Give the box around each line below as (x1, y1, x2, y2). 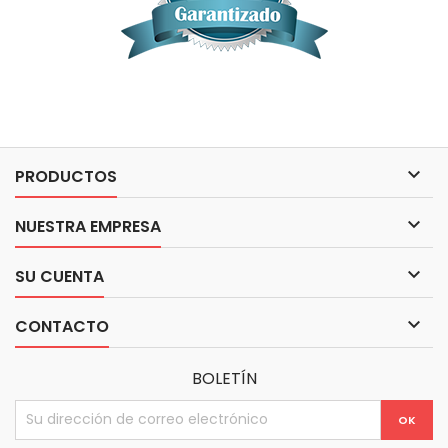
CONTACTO (15, 314, 109, 338)
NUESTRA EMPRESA (15, 214, 161, 238)
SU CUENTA (15, 264, 104, 288)
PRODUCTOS (15, 164, 117, 188)
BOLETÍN (191, 366, 257, 390)
